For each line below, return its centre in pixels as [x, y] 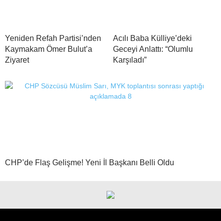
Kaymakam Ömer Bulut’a [49, 49]
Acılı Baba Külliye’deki [152, 38]
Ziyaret [17, 60]
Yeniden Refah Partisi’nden [53, 38]
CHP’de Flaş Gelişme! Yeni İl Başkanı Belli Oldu [90, 162]
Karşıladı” [130, 60]
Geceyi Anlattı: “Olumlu [153, 49]
